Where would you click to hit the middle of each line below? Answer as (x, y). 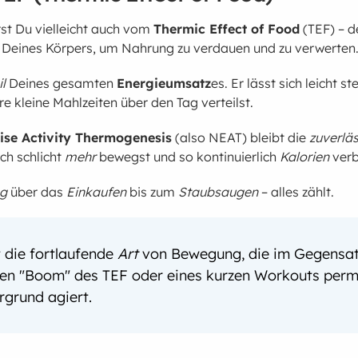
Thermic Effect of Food (227, 29)
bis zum (153, 192)
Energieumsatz (164, 84)
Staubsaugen (219, 192)
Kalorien (305, 157)
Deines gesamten (62, 84)
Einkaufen (97, 192)
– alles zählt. (296, 192)
